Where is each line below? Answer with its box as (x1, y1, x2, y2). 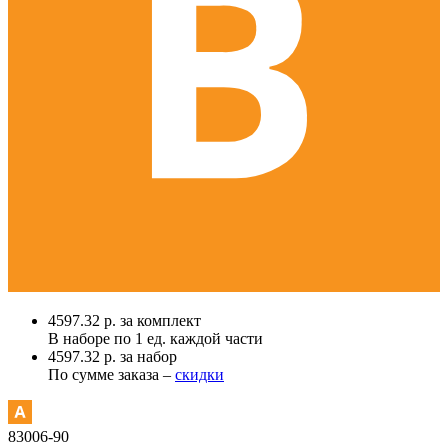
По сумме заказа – (48, 365, 175, 383)
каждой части (166, 329, 263, 347)
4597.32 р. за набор (48, 347, 177, 365)
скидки (175, 365, 224, 383)
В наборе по (48, 329, 135, 347)
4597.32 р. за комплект (48, 311, 201, 329)
